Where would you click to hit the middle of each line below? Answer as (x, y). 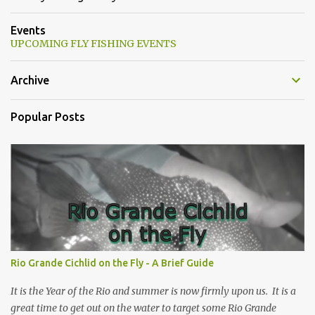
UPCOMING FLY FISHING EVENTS (94, 43)
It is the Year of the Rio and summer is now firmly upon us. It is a (153, 291)
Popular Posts (48, 116)
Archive (30, 80)
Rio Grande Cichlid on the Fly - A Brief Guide (112, 263)
